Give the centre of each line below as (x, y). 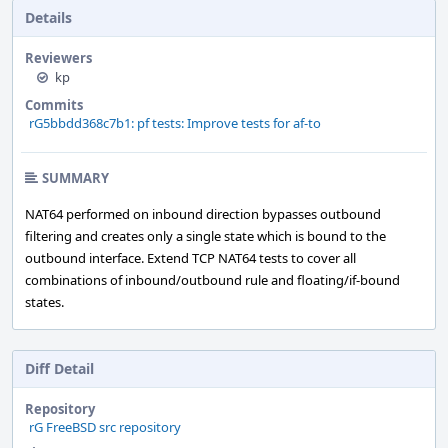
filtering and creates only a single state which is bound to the (205, 236)
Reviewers (58, 58)
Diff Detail (59, 368)
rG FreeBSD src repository (105, 427)
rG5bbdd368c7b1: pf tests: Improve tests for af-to (175, 123)
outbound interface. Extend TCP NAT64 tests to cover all (190, 258)
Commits (54, 105)
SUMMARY (75, 178)
